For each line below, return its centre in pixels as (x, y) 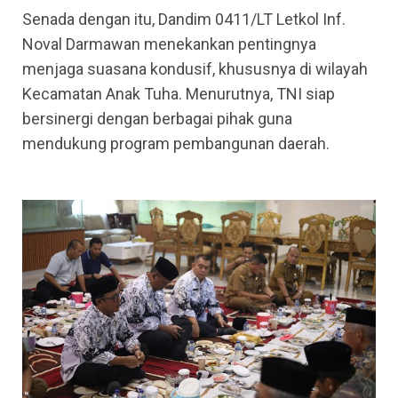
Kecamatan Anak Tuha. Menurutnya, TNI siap (179, 93)
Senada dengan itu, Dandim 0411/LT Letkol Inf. (184, 19)
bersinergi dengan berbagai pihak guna (157, 118)
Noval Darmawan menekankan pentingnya (169, 44)
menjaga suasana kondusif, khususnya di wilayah (195, 68)
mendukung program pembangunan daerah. (176, 143)
